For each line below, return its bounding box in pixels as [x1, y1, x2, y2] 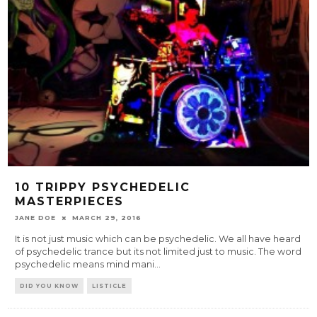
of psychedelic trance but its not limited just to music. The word [15, 246, 302, 258]
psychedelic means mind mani [15, 259, 155, 270]
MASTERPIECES [15, 195, 125, 209]
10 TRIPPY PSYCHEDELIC [15, 180, 191, 195]
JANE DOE [15, 214, 57, 222]
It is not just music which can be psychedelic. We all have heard [15, 234, 301, 245]
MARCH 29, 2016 [72, 214, 142, 222]
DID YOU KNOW [20, 282, 79, 290]
